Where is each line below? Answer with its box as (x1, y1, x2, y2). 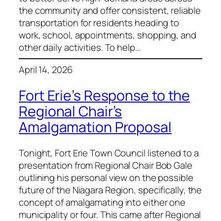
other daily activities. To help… (19, 40, 141, 54)
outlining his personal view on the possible (19, 171, 193, 184)
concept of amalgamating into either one (19, 195, 186, 209)
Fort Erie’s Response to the (19, 85, 190, 105)
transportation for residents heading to (19, 16, 180, 29)
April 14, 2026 (19, 63, 73, 76)
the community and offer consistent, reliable (19, 3, 201, 17)
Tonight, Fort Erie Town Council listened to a (19, 146, 199, 159)
